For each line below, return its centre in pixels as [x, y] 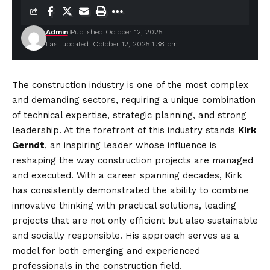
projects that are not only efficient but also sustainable [135, 221]
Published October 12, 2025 [116, 32]
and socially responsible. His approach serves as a [126, 236]
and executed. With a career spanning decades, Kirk [127, 175]
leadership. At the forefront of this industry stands [125, 130]
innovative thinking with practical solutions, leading [124, 206]
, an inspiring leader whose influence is [130, 145]
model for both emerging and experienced [106, 251]
